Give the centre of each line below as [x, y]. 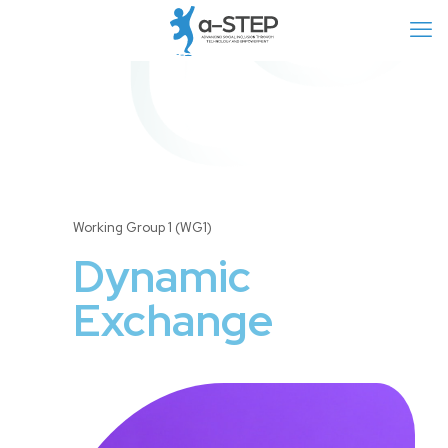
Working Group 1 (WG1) [142, 227]
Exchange [173, 320]
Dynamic [162, 276]
